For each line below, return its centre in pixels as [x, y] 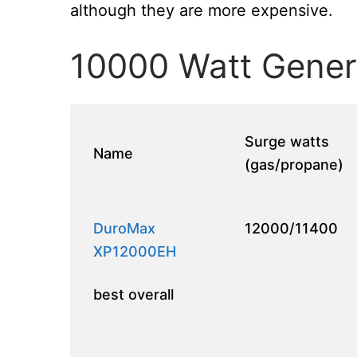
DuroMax [125, 228]
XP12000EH [135, 251]
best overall [134, 295]
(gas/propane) [294, 164]
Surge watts [287, 141]
